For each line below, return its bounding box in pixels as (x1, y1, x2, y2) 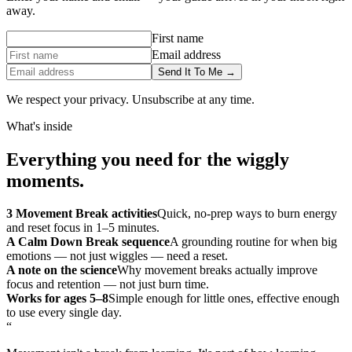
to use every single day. (6, 306, 122, 320)
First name (152, 31, 203, 45)
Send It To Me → (158, 65, 236, 78)
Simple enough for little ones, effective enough (108, 291, 339, 306)
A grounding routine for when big (170, 235, 337, 249)
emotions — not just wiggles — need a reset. (6, 249, 228, 263)
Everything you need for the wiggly (6, 148, 289, 170)
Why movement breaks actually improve (117, 263, 317, 277)
